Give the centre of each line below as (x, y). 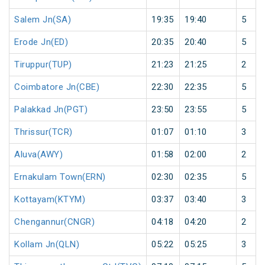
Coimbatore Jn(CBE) (57, 87)
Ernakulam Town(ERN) (60, 177)
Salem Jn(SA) (43, 20)
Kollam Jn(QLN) (47, 245)
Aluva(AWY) (38, 155)
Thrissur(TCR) (43, 132)
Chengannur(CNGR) (54, 222)
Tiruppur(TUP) (43, 65)
